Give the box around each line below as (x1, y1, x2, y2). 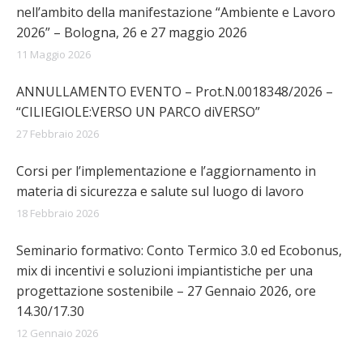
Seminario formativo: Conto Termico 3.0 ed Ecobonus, (16, 241, 342, 259)
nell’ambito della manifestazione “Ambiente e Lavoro (16, 3, 335, 21)
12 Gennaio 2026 (16, 326, 98, 340)
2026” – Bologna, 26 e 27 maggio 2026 (16, 23, 247, 41)
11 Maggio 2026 (16, 47, 91, 62)
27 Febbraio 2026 (16, 126, 99, 141)
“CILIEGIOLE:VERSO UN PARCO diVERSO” (16, 103, 260, 121)
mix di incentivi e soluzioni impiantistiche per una (16, 262, 313, 280)
